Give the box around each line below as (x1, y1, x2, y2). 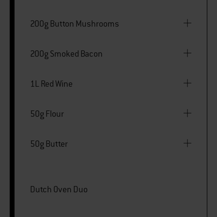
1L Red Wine (30, 78, 73, 89)
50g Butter (30, 138, 68, 149)
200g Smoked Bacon (30, 48, 103, 59)
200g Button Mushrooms (30, 18, 119, 29)
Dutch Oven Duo (30, 184, 88, 195)
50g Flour (30, 108, 64, 119)
